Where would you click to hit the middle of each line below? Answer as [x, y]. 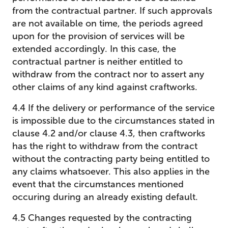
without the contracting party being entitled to [111, 159]
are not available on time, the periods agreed [108, 23]
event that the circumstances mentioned [98, 184]
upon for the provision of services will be [98, 36]
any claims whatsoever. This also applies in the [111, 172]
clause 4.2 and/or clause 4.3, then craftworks [109, 133]
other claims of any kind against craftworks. [105, 87]
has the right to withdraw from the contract [105, 146]
